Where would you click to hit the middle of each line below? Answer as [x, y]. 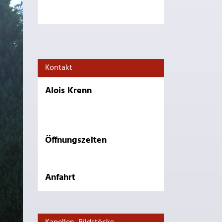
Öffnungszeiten [76, 140]
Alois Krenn [68, 91]
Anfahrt [60, 178]
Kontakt [59, 68]
